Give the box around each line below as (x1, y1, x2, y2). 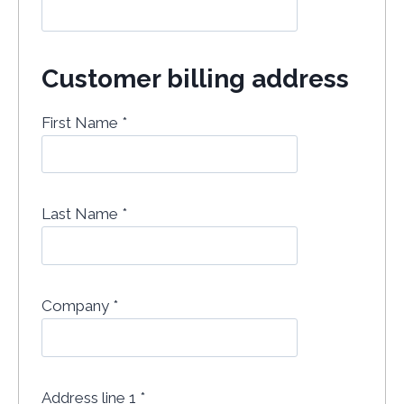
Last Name (41, 205, 122, 224)
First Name (41, 113, 122, 132)
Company (41, 296, 113, 315)
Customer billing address (41, 63, 349, 94)
